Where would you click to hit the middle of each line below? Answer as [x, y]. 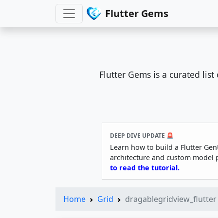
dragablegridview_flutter [171, 199]
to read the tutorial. [145, 167]
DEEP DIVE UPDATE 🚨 [142, 135]
